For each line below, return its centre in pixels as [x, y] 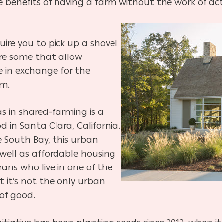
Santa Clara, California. [70, 126]
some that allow [46, 57]
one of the [90, 167]
